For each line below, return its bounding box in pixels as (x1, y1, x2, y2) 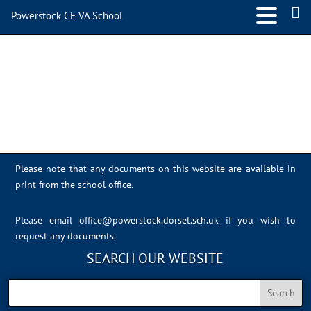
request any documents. (15, 230, 117, 242)
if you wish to (225, 214, 296, 226)
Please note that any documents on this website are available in (15, 162, 296, 175)
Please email (15, 214, 79, 226)
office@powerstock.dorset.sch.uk (78, 214, 219, 226)
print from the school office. (15, 178, 134, 191)
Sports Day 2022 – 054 (31, 31, 233, 58)
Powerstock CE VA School (11, 9, 122, 22)
